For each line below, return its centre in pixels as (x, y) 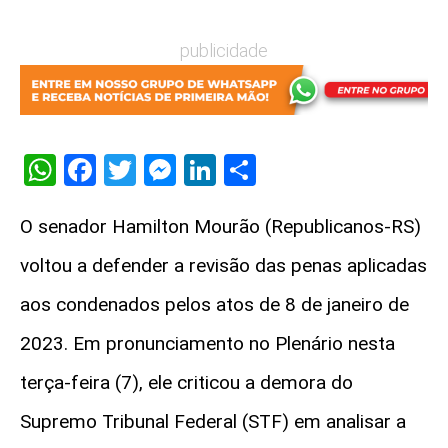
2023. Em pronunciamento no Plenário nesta (207, 343)
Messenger (253, 169)
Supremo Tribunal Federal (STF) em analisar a (213, 421)
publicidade (224, 50)
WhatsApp (128, 169)
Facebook (162, 169)
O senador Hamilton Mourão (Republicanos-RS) (220, 226)
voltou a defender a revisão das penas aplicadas (223, 265)
